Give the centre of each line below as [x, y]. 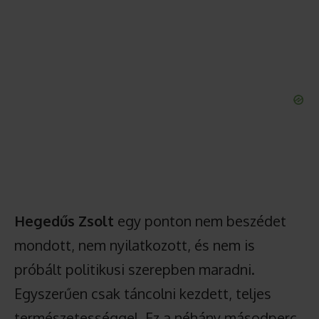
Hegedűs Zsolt [64, 221]
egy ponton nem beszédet [200, 221]
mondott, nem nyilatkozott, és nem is [135, 245]
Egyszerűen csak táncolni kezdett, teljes [143, 293]
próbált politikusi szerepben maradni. [135, 269]
